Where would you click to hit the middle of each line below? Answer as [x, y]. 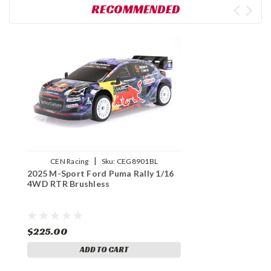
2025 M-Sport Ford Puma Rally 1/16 [101, 174]
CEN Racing [70, 162]
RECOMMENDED [135, 9]
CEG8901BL [137, 162]
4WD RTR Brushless [69, 184]
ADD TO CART [104, 250]
